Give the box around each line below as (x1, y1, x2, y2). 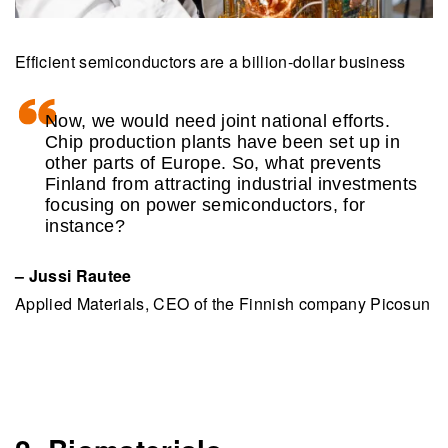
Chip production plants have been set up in (45, 132, 400, 153)
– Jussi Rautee (15, 264, 132, 288)
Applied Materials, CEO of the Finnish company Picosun (15, 292, 431, 316)
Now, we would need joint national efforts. (45, 111, 390, 132)
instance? (45, 216, 125, 237)
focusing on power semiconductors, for (45, 195, 366, 216)
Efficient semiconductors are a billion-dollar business (15, 50, 406, 74)
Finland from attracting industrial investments (45, 174, 418, 195)
